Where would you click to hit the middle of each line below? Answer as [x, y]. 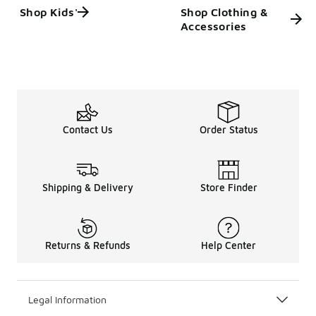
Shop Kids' [49, 12]
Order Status [229, 129]
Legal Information [67, 299]
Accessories [214, 26]
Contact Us [87, 129]
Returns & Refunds [87, 245]
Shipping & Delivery [87, 187]
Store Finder [229, 187]
